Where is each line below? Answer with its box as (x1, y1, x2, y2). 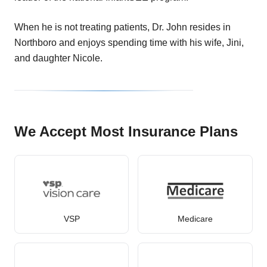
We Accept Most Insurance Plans (14, 123, 238, 139)
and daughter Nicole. (14, 52, 103, 63)
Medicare (178, 214, 213, 224)
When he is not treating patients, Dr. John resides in (14, 21, 231, 32)
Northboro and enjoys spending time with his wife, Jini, (14, 37, 244, 48)
